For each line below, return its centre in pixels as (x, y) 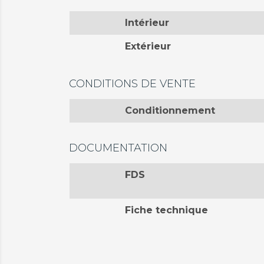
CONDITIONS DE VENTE (132, 84)
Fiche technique (166, 210)
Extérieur (148, 46)
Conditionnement (170, 110)
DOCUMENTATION (118, 148)
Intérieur (147, 23)
